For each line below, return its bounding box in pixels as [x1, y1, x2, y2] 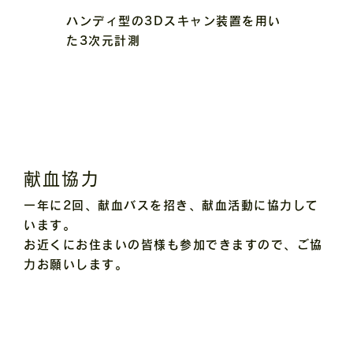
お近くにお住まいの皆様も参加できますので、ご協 [24, 239, 323, 251]
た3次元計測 [66, 34, 140, 46]
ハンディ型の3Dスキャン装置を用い [66, 14, 281, 27]
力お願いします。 [24, 258, 128, 271]
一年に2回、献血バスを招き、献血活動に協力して [24, 199, 319, 212]
